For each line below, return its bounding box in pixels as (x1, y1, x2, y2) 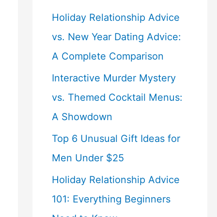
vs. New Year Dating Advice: (51, 31, 181, 43)
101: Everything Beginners (51, 193, 170, 205)
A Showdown (51, 111, 112, 123)
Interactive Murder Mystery (51, 72, 176, 84)
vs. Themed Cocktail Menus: (51, 92, 183, 103)
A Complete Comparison (51, 50, 164, 62)
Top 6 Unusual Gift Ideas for (51, 133, 180, 144)
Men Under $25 (51, 152, 124, 164)
